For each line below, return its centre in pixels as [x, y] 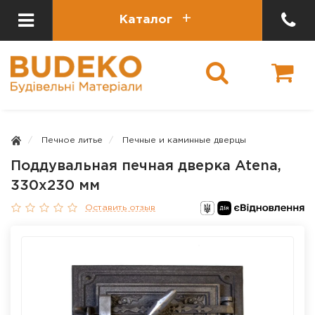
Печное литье [72, 140]
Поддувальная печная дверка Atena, [146, 166]
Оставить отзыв [120, 207]
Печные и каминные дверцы [184, 140]
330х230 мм [55, 185]
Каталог [146, 20]
